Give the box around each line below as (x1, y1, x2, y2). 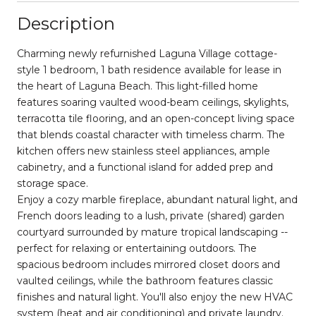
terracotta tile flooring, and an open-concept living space (17, 111, 295, 125)
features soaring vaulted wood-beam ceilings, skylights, (17, 95, 288, 109)
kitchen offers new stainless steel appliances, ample (17, 144, 270, 157)
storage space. (17, 176, 88, 190)
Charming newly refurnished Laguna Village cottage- (17, 47, 277, 60)
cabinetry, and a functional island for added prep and (17, 160, 273, 174)
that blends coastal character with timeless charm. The (17, 128, 285, 141)
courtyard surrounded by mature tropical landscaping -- (17, 225, 288, 238)
